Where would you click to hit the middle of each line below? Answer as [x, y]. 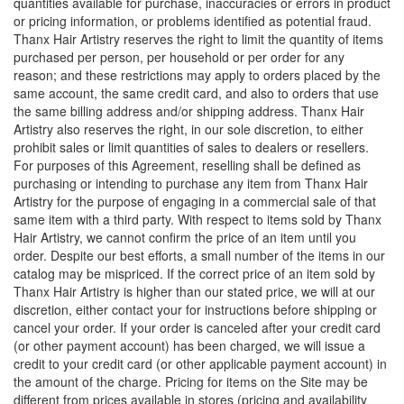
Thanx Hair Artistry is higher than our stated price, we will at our [194, 291]
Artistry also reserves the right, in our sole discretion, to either [188, 129]
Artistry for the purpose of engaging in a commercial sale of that [195, 201]
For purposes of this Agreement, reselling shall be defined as [187, 165]
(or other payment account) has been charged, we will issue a [189, 345]
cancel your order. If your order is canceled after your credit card [197, 327]
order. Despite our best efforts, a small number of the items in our [199, 255]
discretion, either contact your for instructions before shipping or [195, 309]
